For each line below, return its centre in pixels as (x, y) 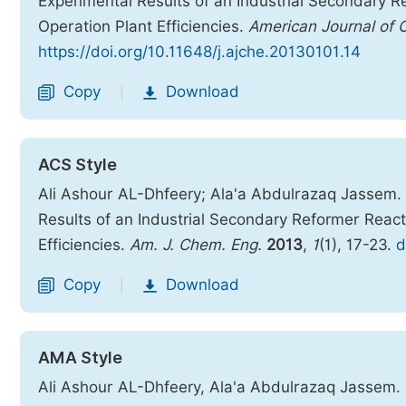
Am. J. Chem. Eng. (196, 245)
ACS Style (77, 164)
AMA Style (80, 358)
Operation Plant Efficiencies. (143, 26)
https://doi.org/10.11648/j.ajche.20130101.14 (199, 52)
